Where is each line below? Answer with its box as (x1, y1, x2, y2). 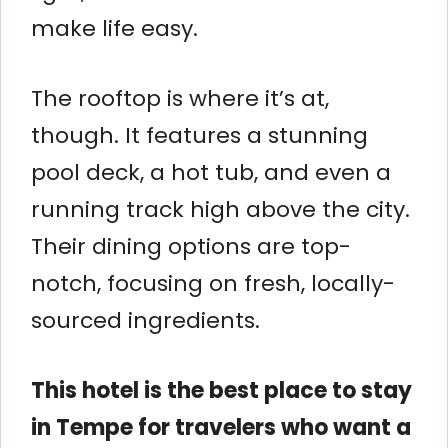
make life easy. (31, 12, 198, 44)
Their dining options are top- (31, 230, 351, 262)
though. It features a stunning (31, 119, 368, 151)
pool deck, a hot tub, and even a (31, 156, 391, 188)
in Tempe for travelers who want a (31, 411, 411, 443)
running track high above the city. (31, 193, 410, 225)
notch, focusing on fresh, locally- (31, 267, 395, 299)
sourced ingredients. (31, 304, 260, 336)
